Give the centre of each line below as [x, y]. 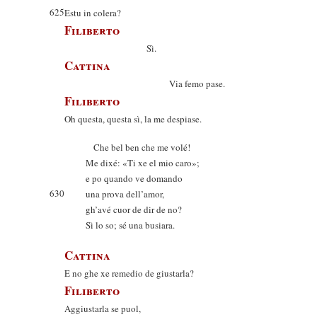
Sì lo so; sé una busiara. [130, 225]
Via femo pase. [145, 83]
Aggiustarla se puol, [103, 309]
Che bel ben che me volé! [138, 147]
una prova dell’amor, [125, 194]
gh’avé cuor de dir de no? [134, 209]
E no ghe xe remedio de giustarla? [129, 273]
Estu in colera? [93, 13]
